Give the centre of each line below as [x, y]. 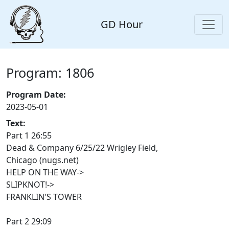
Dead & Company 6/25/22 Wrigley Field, [82, 148]
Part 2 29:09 [29, 222]
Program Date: [36, 95]
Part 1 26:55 [29, 136]
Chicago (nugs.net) [42, 160]
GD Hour [122, 24]
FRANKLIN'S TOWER [44, 197]
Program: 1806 [50, 73]
